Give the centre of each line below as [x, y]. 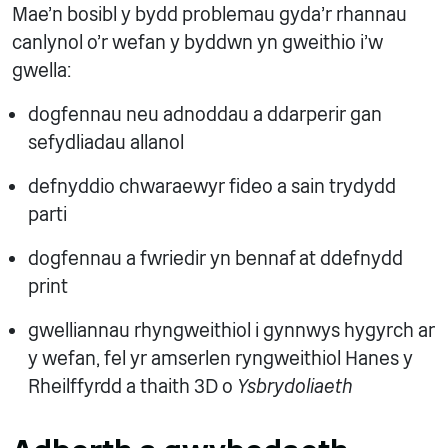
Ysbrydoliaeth [295, 386]
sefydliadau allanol [106, 142]
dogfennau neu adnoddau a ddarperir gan [205, 114]
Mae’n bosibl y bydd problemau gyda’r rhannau [209, 14]
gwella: [41, 70]
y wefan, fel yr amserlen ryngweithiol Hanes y [220, 358]
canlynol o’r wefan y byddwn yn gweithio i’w [197, 42]
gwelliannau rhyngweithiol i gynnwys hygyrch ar [231, 330]
